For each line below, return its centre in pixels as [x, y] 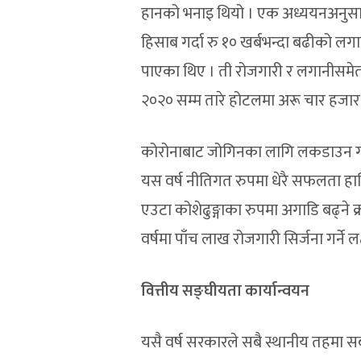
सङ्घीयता [212, 291]
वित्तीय [160, 291]
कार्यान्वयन [278, 291]
